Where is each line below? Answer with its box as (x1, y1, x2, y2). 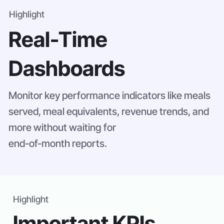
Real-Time (8, 26, 108, 52)
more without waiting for (8, 121, 116, 133)
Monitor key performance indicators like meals (8, 89, 211, 101)
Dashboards (8, 55, 125, 81)
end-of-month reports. (8, 137, 107, 149)
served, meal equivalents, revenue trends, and (8, 105, 209, 117)
